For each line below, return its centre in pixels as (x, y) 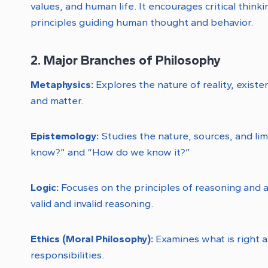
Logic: (45, 187)
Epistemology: (65, 135)
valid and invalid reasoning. (92, 203)
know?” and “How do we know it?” (110, 152)
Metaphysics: (62, 84)
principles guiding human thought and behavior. (142, 22)
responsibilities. (67, 255)
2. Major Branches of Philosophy (126, 60)
